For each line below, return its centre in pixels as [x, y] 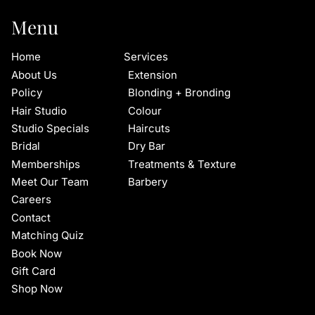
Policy [27, 93]
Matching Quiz [47, 236]
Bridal [26, 146]
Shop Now [37, 289]
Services [146, 57]
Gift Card [33, 271]
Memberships [46, 164]
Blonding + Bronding [179, 93]
